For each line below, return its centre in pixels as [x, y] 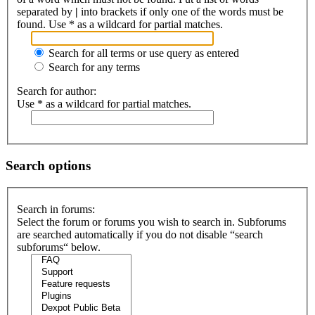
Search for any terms [93, 67]
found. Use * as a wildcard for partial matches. [120, 25]
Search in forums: [56, 210]
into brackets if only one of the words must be [181, 12]
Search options [48, 165]
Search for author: [57, 91]
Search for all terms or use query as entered [142, 53]
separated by [46, 12]
